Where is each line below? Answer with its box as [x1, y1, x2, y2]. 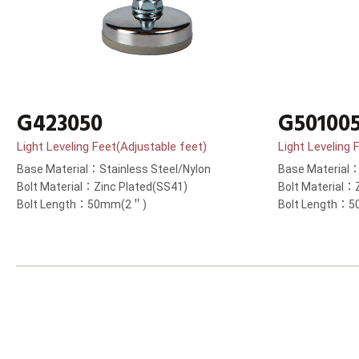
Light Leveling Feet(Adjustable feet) [17, 139, 207, 155]
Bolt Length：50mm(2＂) [17, 198, 147, 212]
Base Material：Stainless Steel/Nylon [17, 163, 211, 176]
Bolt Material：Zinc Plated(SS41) [17, 180, 188, 194]
